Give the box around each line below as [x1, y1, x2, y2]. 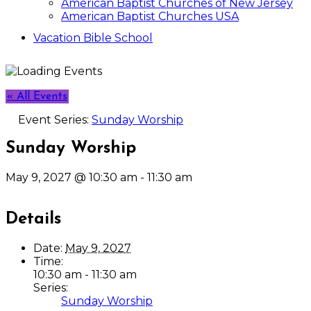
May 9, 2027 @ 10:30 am [6, 170, 137, 184]
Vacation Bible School [33, 31, 153, 44]
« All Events [7, 91, 67, 102]
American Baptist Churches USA [61, 10, 239, 23]
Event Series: [18, 113, 92, 126]
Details [6, 210, 61, 228]
